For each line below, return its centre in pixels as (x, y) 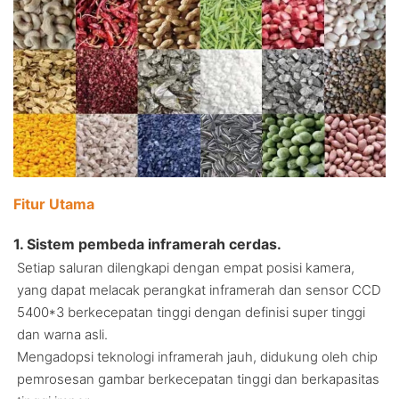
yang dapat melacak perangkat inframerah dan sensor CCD (199, 289)
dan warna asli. (62, 334)
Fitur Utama (54, 204)
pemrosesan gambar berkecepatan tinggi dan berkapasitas (198, 379)
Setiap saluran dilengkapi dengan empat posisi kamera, (186, 267)
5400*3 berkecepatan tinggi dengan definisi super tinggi (191, 312)
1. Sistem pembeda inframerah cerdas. (147, 244)
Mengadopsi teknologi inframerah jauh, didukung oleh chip (197, 356)
